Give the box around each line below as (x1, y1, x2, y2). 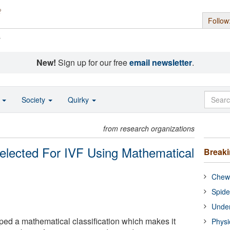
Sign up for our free (55, 56, 129, 68)
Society (22, 94, 47, 105)
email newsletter (129, 56, 192, 68)
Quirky (68, 94, 91, 105)
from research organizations (103, 123, 195, 133)
